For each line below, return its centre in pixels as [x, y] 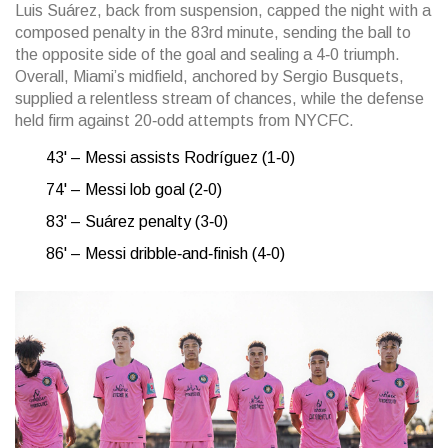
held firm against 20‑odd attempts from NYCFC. [184, 120]
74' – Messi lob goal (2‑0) [134, 189]
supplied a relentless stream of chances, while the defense [219, 98]
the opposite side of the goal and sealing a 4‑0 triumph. [207, 54]
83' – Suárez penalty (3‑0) [137, 221]
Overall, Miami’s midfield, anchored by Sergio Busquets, [209, 76]
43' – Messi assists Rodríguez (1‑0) [170, 157]
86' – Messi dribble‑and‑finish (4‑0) [165, 253]
